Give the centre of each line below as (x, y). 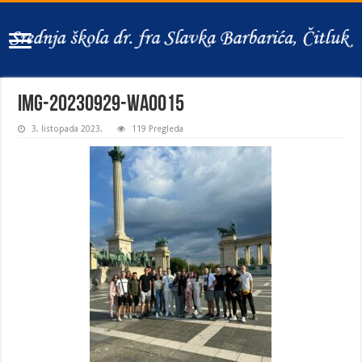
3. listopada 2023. (67, 129)
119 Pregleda (158, 129)
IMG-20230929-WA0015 (101, 105)
